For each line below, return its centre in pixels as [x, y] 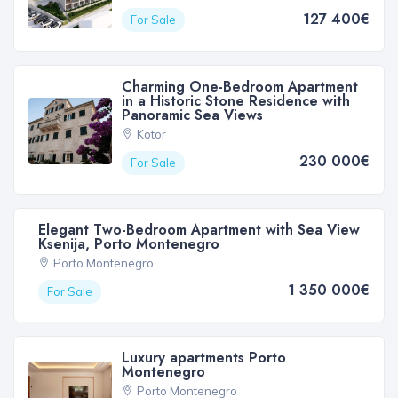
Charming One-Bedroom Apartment [239, 86]
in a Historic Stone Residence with [235, 100]
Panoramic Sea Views [192, 115]
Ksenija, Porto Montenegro [129, 243]
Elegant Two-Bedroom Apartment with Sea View [199, 229]
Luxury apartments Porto [203, 358]
